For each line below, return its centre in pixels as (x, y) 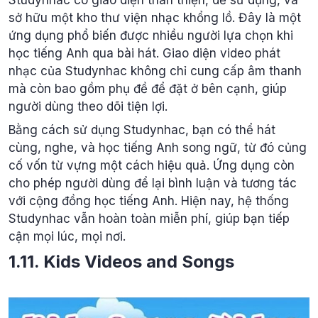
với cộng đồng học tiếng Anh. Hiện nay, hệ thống (149, 201)
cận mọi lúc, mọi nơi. (67, 237)
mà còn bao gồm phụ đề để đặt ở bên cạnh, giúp (148, 88)
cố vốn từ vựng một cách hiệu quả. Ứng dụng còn (152, 166)
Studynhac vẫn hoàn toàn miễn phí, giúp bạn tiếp (149, 219)
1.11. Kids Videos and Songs (121, 261)
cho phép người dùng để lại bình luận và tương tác (153, 183)
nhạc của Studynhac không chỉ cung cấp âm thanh (155, 71)
